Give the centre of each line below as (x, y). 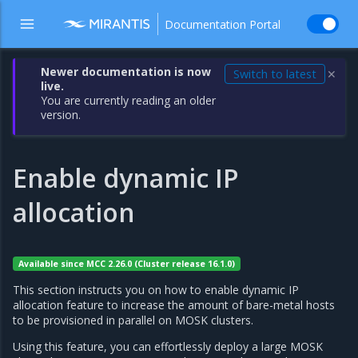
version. (61, 115)
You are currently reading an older (129, 100)
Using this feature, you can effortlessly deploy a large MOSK (168, 346)
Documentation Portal (223, 24)
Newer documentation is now (126, 72)
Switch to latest (274, 74)
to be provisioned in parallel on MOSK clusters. (133, 320)
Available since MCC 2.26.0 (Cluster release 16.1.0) (126, 264)
